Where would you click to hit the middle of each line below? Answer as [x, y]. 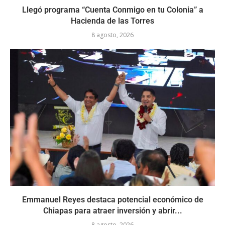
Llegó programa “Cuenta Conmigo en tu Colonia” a [113, 10]
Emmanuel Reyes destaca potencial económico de [113, 199]
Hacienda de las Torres [113, 21]
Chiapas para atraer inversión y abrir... [113, 210]
